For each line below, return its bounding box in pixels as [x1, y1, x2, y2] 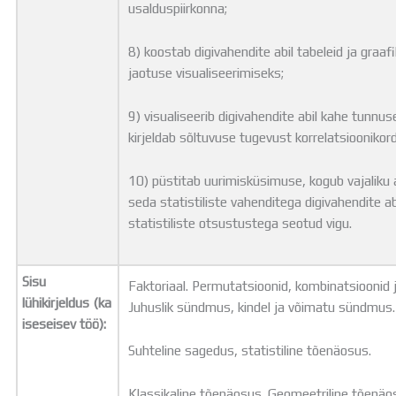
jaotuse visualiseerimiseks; [128, 65, 292, 81]
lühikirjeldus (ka [22, 294, 112, 311]
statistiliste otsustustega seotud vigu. [128, 214, 360, 231]
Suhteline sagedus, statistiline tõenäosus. [128, 341, 372, 358]
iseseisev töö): [22, 316, 107, 332]
